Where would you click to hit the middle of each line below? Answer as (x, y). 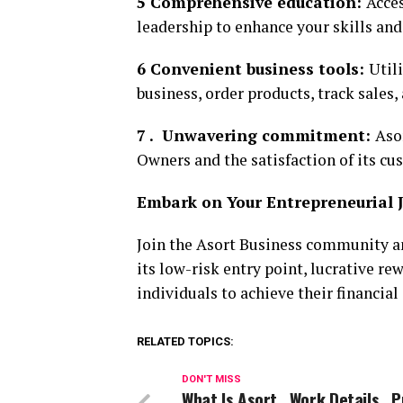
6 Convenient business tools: (253, 69)
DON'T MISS (211, 379)
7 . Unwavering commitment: (256, 135)
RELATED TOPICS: (185, 341)
